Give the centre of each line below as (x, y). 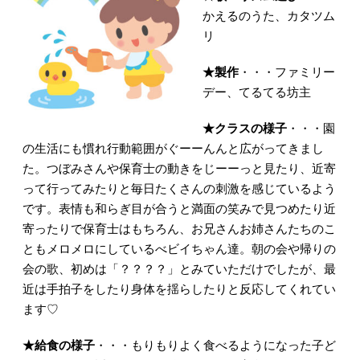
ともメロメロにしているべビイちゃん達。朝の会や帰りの (179, 249)
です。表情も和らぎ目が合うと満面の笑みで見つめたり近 (179, 209)
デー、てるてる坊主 (256, 92)
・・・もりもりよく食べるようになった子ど (215, 346)
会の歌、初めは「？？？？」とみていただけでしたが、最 (179, 269)
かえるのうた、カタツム (268, 16)
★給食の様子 (58, 346)
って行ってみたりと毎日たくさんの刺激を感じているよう (179, 189)
